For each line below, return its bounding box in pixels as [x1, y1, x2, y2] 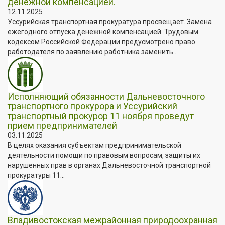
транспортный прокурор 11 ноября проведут [8, 110, 194, 121]
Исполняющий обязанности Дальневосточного [8, 91, 205, 102]
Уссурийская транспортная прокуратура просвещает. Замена [8, 17, 212, 26]
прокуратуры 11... [8, 171, 65, 179]
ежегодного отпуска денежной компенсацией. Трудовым [8, 27, 198, 36]
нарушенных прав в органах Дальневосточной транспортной [8, 161, 211, 169]
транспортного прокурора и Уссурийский [8, 100, 177, 111]
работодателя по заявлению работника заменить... [8, 47, 178, 56]
